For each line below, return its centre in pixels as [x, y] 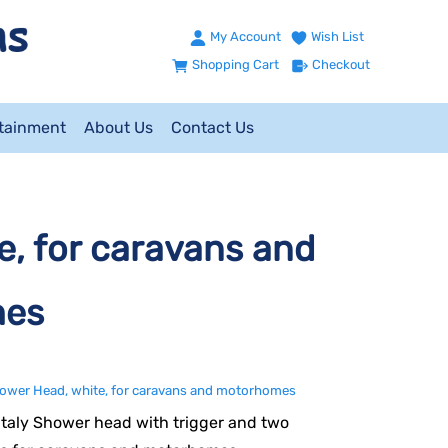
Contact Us [212, 127]
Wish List [337, 37]
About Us [118, 127]
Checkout [341, 65]
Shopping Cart [235, 65]
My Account [245, 37]
